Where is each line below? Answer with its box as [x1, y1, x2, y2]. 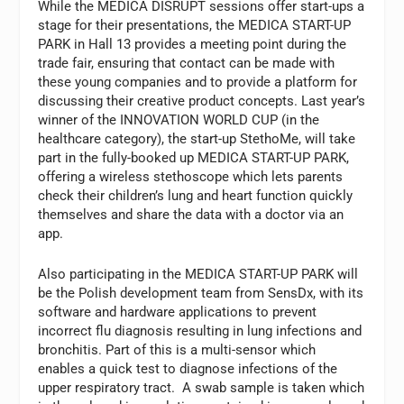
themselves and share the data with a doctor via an [38, 206, 344, 223]
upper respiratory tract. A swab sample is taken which [38, 379, 365, 396]
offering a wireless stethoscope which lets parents [38, 168, 344, 185]
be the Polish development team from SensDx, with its [38, 284, 364, 301]
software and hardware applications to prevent [38, 303, 317, 320]
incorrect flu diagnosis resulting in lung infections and [38, 322, 363, 339]
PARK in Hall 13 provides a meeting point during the [38, 35, 347, 52]
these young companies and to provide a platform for [38, 73, 358, 90]
